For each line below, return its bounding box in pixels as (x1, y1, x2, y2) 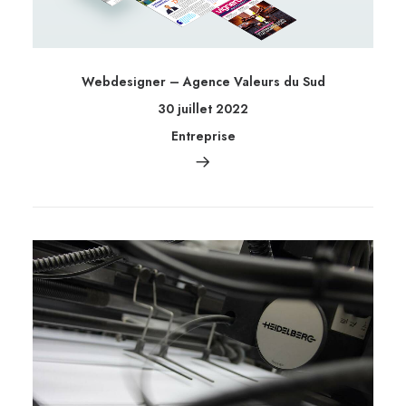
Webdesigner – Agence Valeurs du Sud (81, 72, 325, 92)
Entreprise (170, 127, 236, 146)
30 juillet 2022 (158, 100, 248, 119)
